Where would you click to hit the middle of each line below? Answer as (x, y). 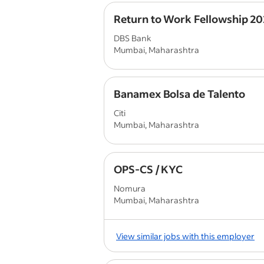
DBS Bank (133, 38)
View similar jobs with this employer (185, 236)
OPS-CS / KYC (148, 169)
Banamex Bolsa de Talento (179, 94)
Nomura (130, 188)
